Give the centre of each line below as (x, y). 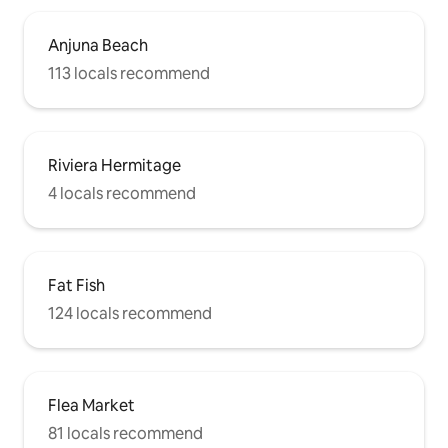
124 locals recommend (130, 313)
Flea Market (91, 405)
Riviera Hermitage (114, 165)
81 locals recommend (125, 433)
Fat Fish (76, 285)
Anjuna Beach (98, 45)
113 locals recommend (129, 73)
